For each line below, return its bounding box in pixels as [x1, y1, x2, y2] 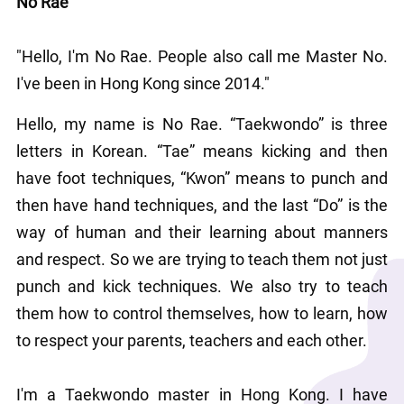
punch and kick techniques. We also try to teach [15, 275, 389, 298]
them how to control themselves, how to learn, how [15, 302, 389, 325]
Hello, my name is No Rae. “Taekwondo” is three [15, 113, 389, 135]
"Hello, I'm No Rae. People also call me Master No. [15, 45, 389, 68]
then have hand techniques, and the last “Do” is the [15, 194, 389, 216]
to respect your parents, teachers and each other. [15, 329, 367, 352]
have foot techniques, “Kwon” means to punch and [15, 167, 389, 189]
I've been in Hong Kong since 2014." [15, 72, 270, 95]
